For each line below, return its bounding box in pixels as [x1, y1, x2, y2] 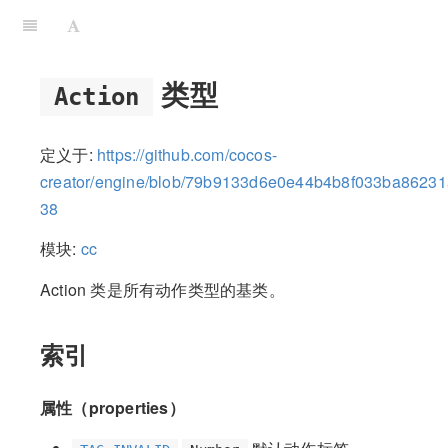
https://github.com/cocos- [97, 142, 277, 166]
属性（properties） [40, 395, 185, 419]
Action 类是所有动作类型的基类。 [40, 277, 285, 301]
